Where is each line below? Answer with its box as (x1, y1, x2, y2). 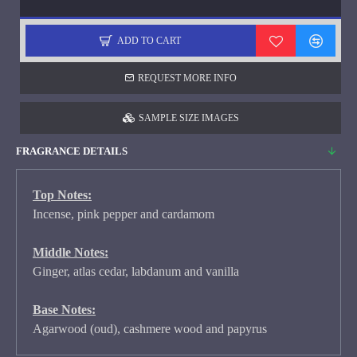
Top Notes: (33, 188, 92, 202)
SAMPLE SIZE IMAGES (138, 112, 239, 124)
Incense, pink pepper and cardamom (33, 207, 214, 221)
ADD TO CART (117, 35, 181, 46)
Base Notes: (33, 303, 96, 316)
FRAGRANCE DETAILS (16, 145, 127, 157)
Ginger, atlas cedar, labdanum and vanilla (33, 265, 239, 278)
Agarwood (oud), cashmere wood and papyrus (33, 322, 267, 335)
